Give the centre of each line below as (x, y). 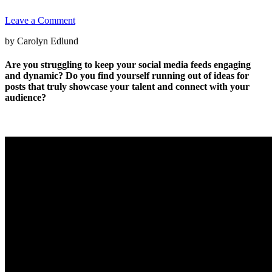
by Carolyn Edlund (42, 41)
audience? (25, 98)
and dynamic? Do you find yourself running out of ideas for (127, 76)
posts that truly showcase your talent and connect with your (127, 87)
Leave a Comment (40, 20)
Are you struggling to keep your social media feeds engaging (128, 65)
